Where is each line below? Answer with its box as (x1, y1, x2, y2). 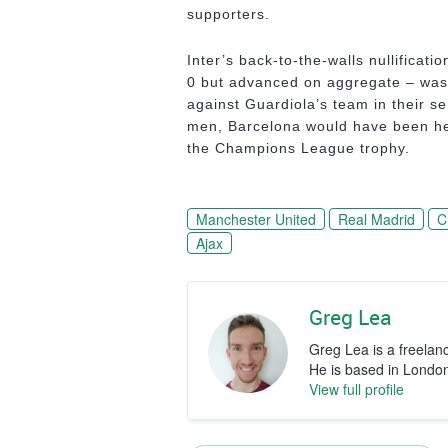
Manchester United (196, 209, 316, 229)
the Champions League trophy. (187, 140, 410, 156)
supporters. (187, 6, 270, 22)
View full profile (308, 379, 404, 399)
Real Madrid (338, 209, 415, 229)
